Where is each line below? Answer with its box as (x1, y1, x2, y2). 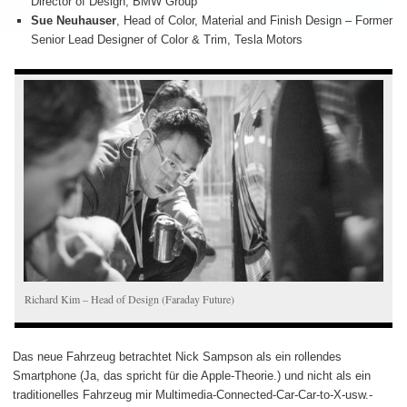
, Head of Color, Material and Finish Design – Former (115, 14, 392, 28)
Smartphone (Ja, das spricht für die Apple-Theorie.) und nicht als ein (13, 368, 371, 382)
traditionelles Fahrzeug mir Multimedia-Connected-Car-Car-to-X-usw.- (13, 387, 372, 402)
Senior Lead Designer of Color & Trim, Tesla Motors (30, 33, 303, 47)
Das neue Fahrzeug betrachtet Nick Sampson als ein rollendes (13, 349, 342, 363)
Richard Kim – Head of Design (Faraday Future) (25, 291, 235, 306)
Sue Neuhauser (30, 14, 116, 28)
